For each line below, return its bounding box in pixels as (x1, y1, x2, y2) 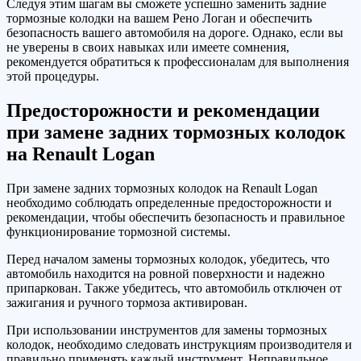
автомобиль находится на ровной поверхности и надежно (6, 266, 325, 280)
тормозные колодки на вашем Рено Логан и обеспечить (6, 11, 312, 26)
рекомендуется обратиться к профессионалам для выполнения (6, 55, 349, 69)
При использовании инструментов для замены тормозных (6, 322, 327, 337)
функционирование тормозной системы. (6, 224, 230, 239)
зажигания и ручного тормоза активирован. (6, 295, 247, 309)
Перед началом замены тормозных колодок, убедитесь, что (6, 251, 330, 266)
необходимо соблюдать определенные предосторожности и (6, 195, 332, 210)
